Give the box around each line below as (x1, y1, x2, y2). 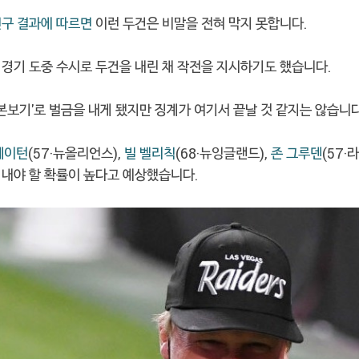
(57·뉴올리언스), (28, 143, 124, 163)
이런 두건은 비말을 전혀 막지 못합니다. (92, 13, 307, 33)
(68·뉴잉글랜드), (175, 143, 271, 163)
